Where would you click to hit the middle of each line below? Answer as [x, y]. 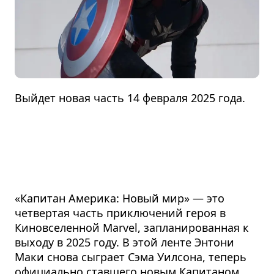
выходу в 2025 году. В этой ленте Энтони [125, 242]
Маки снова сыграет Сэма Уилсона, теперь [131, 257]
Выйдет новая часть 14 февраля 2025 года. [130, 98]
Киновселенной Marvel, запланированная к [132, 227]
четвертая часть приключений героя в [120, 213]
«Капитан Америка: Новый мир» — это [120, 198]
